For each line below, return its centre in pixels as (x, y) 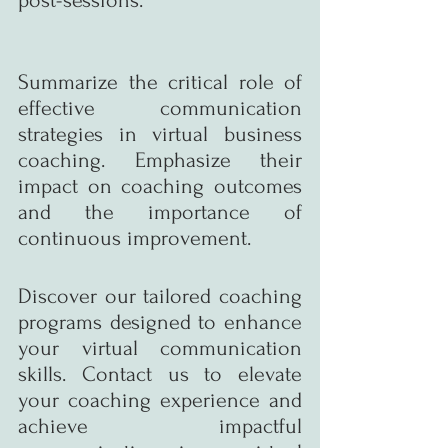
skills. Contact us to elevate (160, 373)
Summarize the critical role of (160, 81)
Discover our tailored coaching (160, 295)
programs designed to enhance (160, 321)
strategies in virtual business (160, 133)
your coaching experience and (160, 399)
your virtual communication (160, 347)
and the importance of (160, 211)
